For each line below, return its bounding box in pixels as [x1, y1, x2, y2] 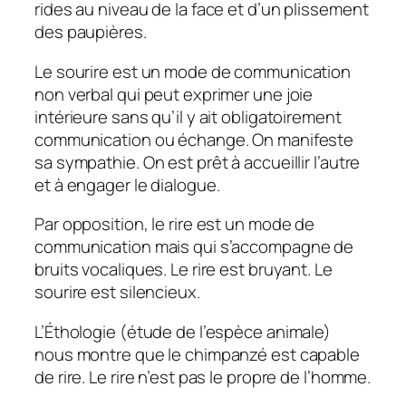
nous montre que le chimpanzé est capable [34, 342, 360, 366]
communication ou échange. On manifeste [34, 127, 354, 151]
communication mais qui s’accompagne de [34, 235, 354, 259]
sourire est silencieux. [34, 280, 200, 304]
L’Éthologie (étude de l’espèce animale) [34, 319, 332, 343]
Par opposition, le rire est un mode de [34, 212, 315, 237]
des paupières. [34, 20, 147, 44]
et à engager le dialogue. [34, 172, 220, 197]
